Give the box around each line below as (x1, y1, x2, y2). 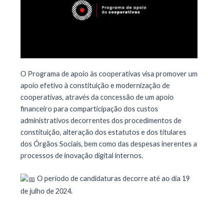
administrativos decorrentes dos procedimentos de (20, 116, 182, 125)
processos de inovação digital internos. (20, 151, 143, 160)
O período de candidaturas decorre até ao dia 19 (35, 174, 190, 183)
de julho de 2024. (20, 186, 73, 195)
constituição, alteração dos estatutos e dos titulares (20, 128, 186, 137)
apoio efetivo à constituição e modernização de (20, 81, 170, 90)
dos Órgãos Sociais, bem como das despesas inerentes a (20, 140, 197, 148)
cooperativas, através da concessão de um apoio (20, 93, 174, 102)
